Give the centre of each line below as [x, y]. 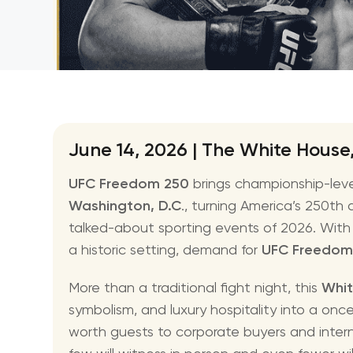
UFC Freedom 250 [129, 184]
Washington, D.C [125, 206]
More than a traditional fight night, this [193, 288]
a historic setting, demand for [165, 250]
